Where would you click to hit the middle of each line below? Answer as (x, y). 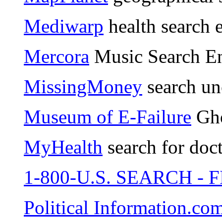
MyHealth (63, 147)
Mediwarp (64, 26)
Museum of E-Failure (108, 117)
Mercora (56, 56)
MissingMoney (83, 87)
